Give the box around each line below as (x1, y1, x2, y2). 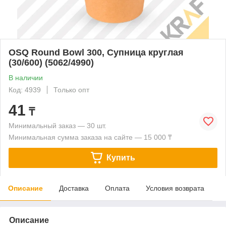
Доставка (59, 184, 89, 192)
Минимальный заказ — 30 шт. (9, 121, 106, 130)
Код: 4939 (9, 85, 41, 94)
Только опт (53, 85, 89, 94)
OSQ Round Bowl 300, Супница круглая (9, 47, 184, 58)
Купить (106, 153, 135, 162)
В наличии (9, 73, 43, 82)
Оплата (105, 184, 130, 192)
